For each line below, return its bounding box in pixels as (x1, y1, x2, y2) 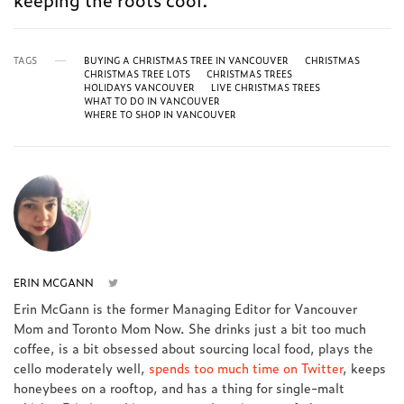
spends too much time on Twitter (149, 358, 344, 378)
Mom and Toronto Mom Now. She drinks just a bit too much (14, 318, 367, 338)
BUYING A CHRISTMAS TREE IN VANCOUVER (84, 53, 289, 68)
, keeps (343, 358, 387, 378)
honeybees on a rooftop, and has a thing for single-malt (14, 378, 345, 398)
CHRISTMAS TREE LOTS (84, 67, 190, 81)
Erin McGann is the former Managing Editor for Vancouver (14, 298, 358, 318)
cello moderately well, (14, 358, 150, 378)
